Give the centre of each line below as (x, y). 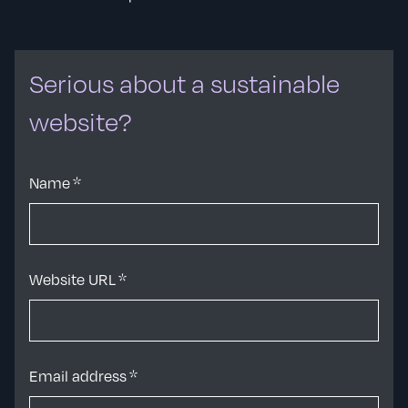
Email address (79, 376)
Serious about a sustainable (184, 83)
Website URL (74, 279)
